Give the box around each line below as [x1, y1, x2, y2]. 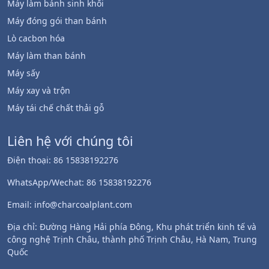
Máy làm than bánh [7, 49, 86, 61]
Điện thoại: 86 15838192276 [7, 154, 118, 166]
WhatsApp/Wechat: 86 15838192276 [7, 176, 151, 188]
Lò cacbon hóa [7, 32, 65, 44]
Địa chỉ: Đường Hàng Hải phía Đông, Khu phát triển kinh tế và [7, 220, 256, 232]
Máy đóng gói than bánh [7, 14, 107, 26]
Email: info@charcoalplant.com [7, 198, 132, 210]
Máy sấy [7, 67, 40, 79]
